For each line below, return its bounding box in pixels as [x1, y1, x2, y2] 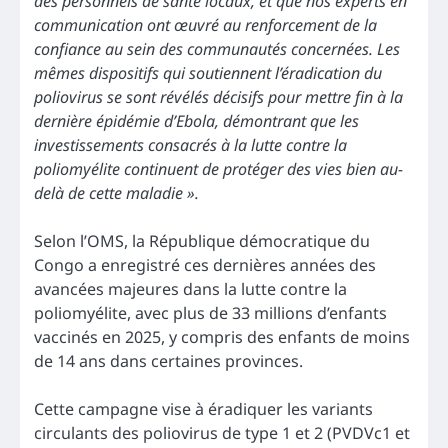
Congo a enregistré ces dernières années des [34, 254, 376, 277]
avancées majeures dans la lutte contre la [34, 278, 347, 301]
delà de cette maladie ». [34, 182, 199, 205]
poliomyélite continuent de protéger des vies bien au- [34, 158, 403, 181]
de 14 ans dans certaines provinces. [34, 350, 303, 373]
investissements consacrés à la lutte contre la [34, 134, 347, 157]
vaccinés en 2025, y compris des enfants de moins [34, 326, 410, 349]
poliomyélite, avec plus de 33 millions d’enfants [34, 302, 387, 325]
